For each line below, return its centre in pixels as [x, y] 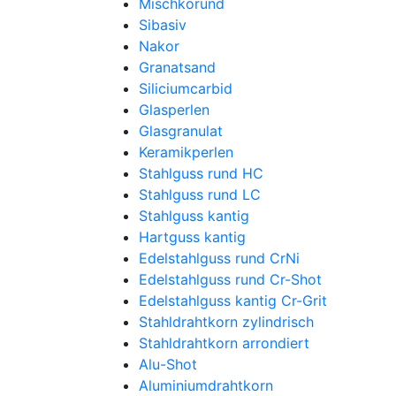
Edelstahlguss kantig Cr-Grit [233, 301]
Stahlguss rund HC [201, 173]
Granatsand [177, 67]
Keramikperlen [186, 152]
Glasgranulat [181, 131]
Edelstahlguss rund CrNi [219, 258]
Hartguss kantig [192, 237]
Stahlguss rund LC [200, 194]
